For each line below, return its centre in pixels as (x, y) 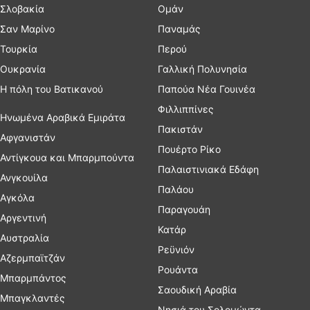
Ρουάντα (178, 270)
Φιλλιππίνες (186, 109)
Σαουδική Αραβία (197, 290)
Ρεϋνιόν (176, 249)
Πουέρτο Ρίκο (189, 149)
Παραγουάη (184, 209)
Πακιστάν (180, 129)
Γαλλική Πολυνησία (202, 69)
